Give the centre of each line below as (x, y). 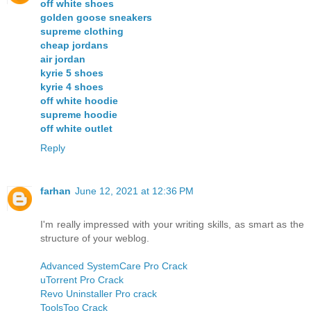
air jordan (63, 59)
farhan (56, 191)
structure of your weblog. (95, 238)
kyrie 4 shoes (72, 87)
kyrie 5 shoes (72, 73)
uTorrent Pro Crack (82, 280)
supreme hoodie (79, 115)
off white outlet (76, 129)
